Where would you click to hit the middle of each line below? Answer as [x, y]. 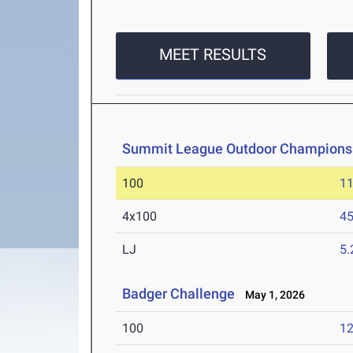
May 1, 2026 [272, 295]
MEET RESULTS [213, 55]
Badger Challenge [179, 294]
